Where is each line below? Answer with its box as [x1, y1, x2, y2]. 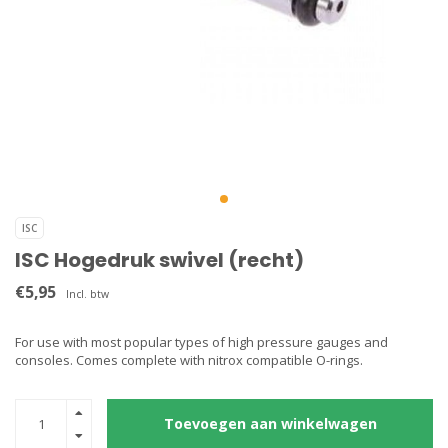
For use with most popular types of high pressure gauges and [15, 333, 388, 351]
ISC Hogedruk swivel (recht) [15, 246, 304, 274]
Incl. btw [66, 287, 109, 301]
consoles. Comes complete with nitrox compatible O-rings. [15, 351, 363, 369]
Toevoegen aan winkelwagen [163, 414, 377, 433]
